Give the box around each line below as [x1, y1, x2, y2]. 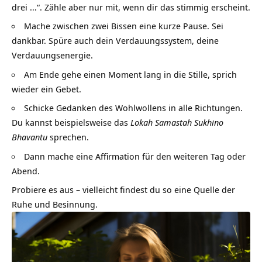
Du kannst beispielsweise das [12, 116, 130, 129]
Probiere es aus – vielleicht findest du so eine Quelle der [12, 184, 235, 196]
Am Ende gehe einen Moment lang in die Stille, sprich [24, 68, 237, 80]
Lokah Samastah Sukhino [130, 116, 223, 129]
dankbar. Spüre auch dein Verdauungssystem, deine [12, 35, 219, 47]
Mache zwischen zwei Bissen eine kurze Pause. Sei [24, 20, 223, 32]
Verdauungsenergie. [12, 49, 93, 61]
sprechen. [47, 131, 89, 143]
